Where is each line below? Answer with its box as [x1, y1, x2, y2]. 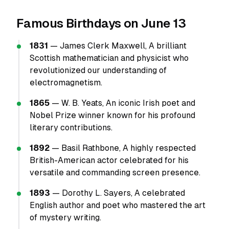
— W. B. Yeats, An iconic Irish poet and [50, 98, 195, 108]
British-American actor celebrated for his [30, 155, 189, 165]
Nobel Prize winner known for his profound [30, 110, 195, 120]
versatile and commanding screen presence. [30, 168, 200, 177]
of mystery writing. [30, 213, 101, 222]
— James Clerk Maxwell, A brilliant [48, 41, 187, 51]
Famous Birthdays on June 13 [16, 16, 186, 30]
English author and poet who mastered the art [30, 200, 205, 210]
